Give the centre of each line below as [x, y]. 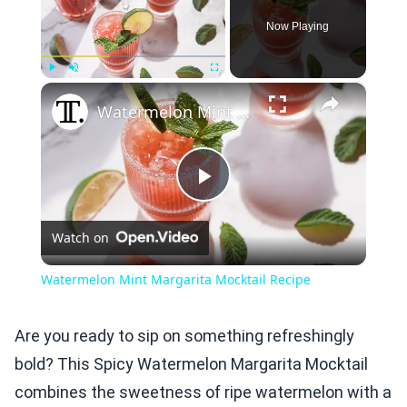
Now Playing [298, 26]
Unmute [85, 86]
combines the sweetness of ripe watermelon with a [203, 392]
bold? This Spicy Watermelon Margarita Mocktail [191, 364]
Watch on [80, 238]
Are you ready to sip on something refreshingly [184, 336]
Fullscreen [230, 86]
